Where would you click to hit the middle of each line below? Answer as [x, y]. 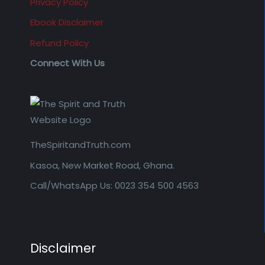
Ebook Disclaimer [67, 22]
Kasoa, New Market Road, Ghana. [102, 165]
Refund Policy [59, 43]
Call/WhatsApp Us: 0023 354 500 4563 [114, 186]
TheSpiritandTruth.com [80, 145]
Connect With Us [67, 63]
